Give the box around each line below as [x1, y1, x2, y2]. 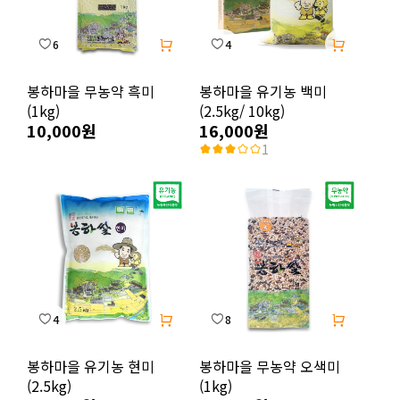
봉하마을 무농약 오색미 [199, 355, 340, 377]
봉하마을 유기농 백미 [199, 80, 327, 102]
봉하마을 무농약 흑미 [27, 80, 154, 102]
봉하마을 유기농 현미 [27, 355, 154, 377]
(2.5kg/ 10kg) [199, 100, 285, 121]
